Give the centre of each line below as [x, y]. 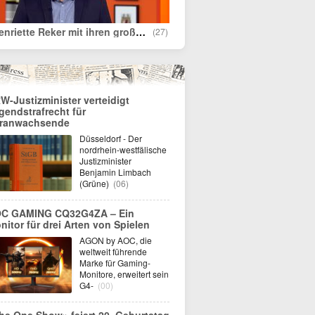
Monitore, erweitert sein [124, 274]
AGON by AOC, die [116, 240]
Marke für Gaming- [115, 263]
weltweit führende [113, 251]
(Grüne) [95, 183]
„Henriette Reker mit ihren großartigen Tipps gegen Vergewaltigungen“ [141, 32]
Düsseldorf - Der [111, 138]
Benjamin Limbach [115, 172]
